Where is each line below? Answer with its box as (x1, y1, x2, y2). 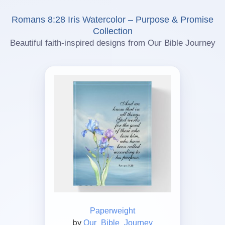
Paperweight (90, 206, 135, 215)
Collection (92, 26, 133, 37)
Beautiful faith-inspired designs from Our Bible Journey (10, 38, 215, 48)
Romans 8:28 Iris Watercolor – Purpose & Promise (12, 15, 213, 25)
